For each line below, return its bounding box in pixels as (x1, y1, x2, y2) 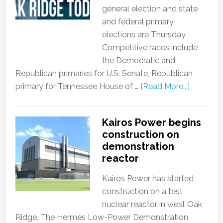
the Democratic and (102, 55, 175, 65)
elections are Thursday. (102, 29, 187, 39)
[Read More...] (140, 81, 190, 91)
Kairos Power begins (102, 116, 201, 128)
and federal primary (102, 16, 174, 26)
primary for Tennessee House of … (15, 81, 140, 91)
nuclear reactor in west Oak (102, 199, 202, 209)
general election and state (102, 3, 198, 13)
